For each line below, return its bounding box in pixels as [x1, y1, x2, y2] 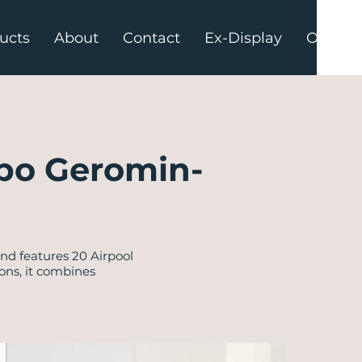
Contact [123, 29, 180, 47]
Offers [306, 29, 350, 47]
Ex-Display [204, 29, 282, 47]
